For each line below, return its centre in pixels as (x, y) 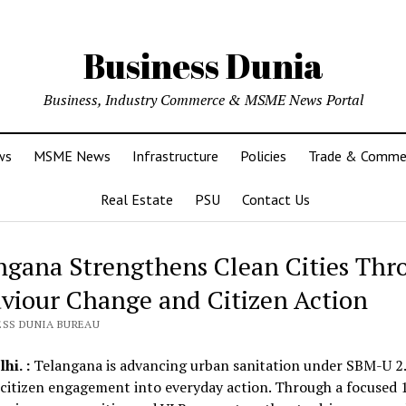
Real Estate (136, 199)
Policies (263, 156)
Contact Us (275, 199)
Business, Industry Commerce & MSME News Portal (203, 100)
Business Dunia (203, 66)
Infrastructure (175, 156)
